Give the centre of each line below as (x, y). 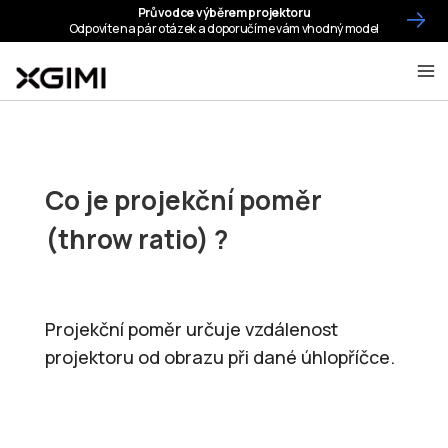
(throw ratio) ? (136, 239)
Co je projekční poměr (183, 200)
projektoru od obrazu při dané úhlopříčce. (219, 357)
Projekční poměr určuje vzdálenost (191, 329)
